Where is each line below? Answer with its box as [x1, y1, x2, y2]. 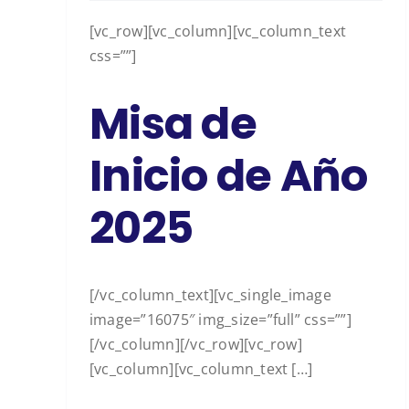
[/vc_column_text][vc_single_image [89, 285, 331, 306]
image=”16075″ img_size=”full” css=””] [89, 309, 351, 330]
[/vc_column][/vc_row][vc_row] [89, 334, 302, 355]
